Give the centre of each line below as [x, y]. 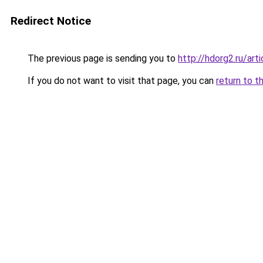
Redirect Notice [51, 21]
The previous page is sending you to [102, 58]
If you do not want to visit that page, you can [121, 81]
